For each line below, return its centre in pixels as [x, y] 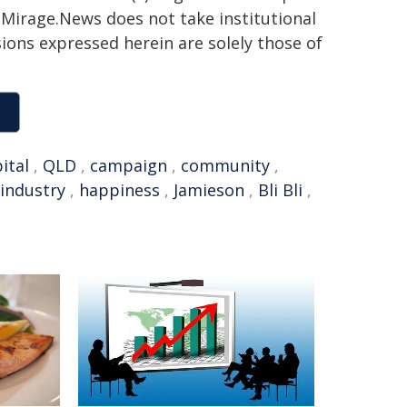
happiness [119, 190]
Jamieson [209, 190]
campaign [129, 165]
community [225, 165]
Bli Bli [280, 190]
